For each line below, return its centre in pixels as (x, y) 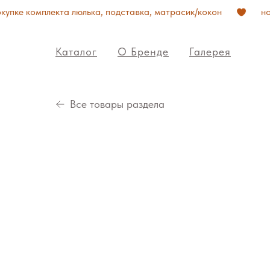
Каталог (76, 51)
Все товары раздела (117, 104)
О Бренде (143, 51)
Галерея (210, 51)
